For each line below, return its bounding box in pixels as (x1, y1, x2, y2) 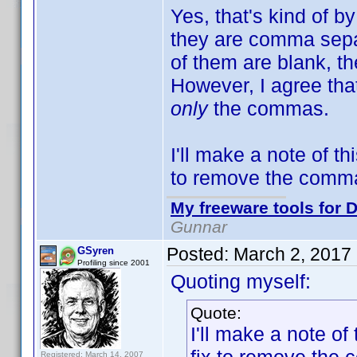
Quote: (190, 304, 241, 322)
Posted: (167, 244, 233, 265)
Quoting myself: (171, 270, 311, 292)
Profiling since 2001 (77, 258, 150, 267)
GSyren (77, 245, 114, 257)
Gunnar (171, 218, 227, 236)
